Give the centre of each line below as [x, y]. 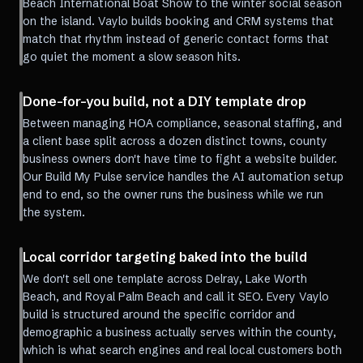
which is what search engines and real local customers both [182, 350]
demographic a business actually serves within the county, [179, 332]
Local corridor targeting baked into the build [165, 257]
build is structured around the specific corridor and [159, 314]
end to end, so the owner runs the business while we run [173, 194]
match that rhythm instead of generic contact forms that [176, 39]
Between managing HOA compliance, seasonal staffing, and [182, 123]
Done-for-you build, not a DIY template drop [164, 101]
